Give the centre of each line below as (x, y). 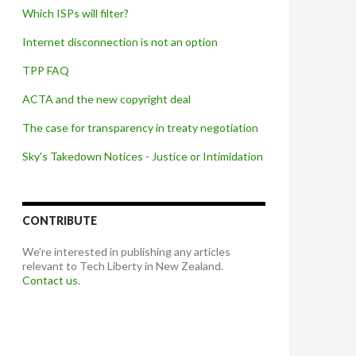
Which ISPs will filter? (75, 14)
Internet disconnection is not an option (120, 42)
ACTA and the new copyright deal (106, 99)
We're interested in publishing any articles (126, 252)
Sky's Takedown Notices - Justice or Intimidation (143, 157)
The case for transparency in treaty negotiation (140, 128)
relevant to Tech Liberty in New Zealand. (123, 266)
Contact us (50, 281)
